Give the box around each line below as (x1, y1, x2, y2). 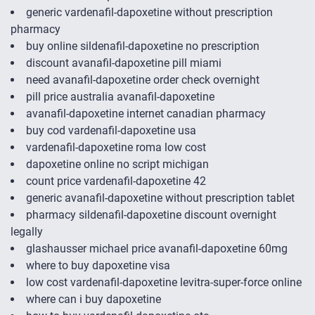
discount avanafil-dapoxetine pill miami (26, 56, 221, 70)
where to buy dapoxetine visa (26, 259, 170, 273)
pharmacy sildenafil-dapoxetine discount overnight (26, 208, 276, 222)
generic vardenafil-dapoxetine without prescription (26, 6, 273, 20)
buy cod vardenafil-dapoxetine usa (26, 124, 196, 138)
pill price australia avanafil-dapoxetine (26, 90, 214, 104)
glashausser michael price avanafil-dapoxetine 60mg (26, 242, 288, 256)
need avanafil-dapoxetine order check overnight (26, 73, 259, 87)
